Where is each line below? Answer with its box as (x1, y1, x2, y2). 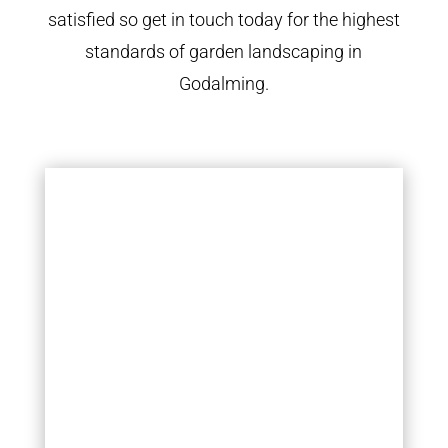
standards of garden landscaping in (85, 40, 363, 62)
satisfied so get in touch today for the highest (47, 8, 400, 30)
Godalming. (178, 72, 269, 94)
